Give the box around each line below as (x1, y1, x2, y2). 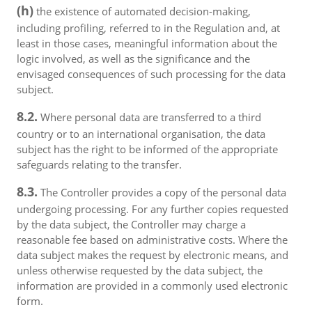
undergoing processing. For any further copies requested (17, 202, 288, 216)
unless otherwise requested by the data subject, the (17, 263, 263, 277)
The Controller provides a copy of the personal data (38, 185, 286, 199)
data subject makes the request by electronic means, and (17, 248, 288, 262)
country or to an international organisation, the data (17, 127, 265, 141)
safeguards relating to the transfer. (17, 157, 182, 171)
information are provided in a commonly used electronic (17, 279, 288, 292)
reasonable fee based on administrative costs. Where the (17, 233, 288, 247)
